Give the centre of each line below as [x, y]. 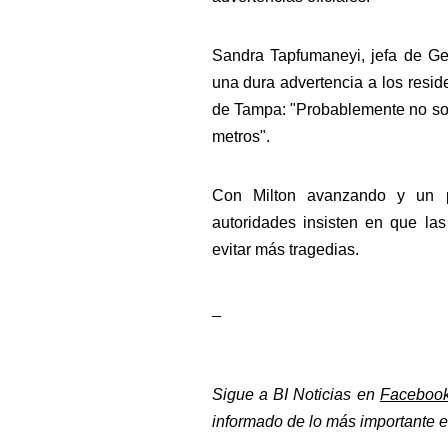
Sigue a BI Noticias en [295, 394]
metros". [240, 136]
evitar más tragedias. [287, 249]
